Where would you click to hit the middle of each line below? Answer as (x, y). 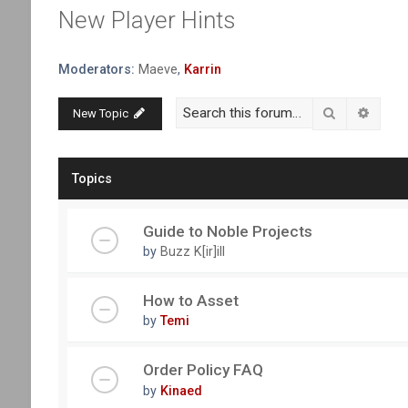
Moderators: (96, 70)
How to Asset (190, 300)
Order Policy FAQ (203, 370)
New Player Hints (147, 20)
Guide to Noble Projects (227, 231)
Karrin (202, 70)
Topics (92, 178)
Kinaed (181, 390)
